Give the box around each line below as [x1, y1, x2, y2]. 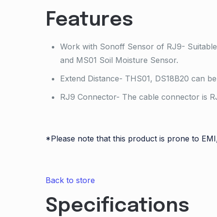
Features [45, 10, 133, 30]
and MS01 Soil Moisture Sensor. [60, 55, 178, 65]
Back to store [45, 175, 95, 185]
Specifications [45, 196, 189, 216]
